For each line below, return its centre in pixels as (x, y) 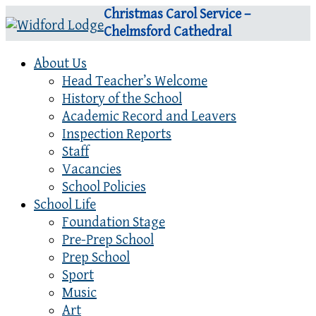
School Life (65, 205)
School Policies (104, 187)
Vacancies (92, 170)
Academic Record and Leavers (149, 117)
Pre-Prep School (108, 240)
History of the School (122, 99)
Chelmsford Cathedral (168, 32)
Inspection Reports (117, 134)
